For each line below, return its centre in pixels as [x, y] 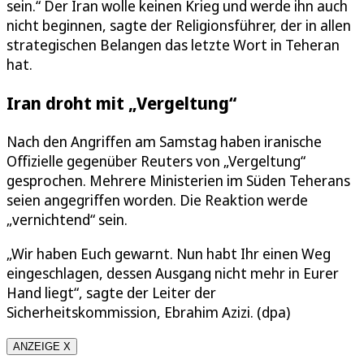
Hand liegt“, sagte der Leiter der [111, 292]
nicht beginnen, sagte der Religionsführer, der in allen [179, 25]
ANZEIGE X [42, 346]
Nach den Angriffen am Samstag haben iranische [164, 141]
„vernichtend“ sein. [67, 219]
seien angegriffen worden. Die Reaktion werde [157, 199]
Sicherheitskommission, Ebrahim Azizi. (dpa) [148, 312]
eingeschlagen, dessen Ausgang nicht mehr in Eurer [173, 273]
